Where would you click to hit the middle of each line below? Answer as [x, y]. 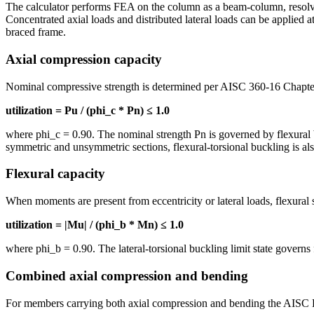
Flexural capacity [55, 174]
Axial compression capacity [84, 59]
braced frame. [36, 32]
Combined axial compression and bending [127, 275]
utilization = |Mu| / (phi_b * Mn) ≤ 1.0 [95, 225]
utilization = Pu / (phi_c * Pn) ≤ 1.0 [88, 110]
